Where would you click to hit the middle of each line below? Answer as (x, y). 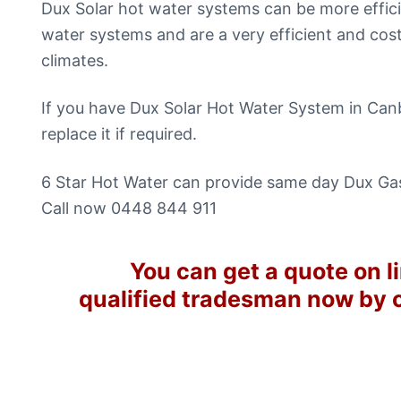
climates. (75, 60)
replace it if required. (119, 134)
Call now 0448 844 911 (129, 209)
